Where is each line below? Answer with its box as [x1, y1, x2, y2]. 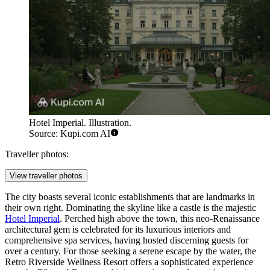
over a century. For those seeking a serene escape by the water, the [5, 245, 256, 256]
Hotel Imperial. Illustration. [29, 117, 131, 128]
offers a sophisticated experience [128, 256, 253, 267]
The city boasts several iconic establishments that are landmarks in [5, 191, 255, 202]
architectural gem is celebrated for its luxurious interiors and [5, 224, 231, 234]
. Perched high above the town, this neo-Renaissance [60, 213, 260, 224]
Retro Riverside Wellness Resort [5, 256, 128, 267]
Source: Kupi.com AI [29, 128, 110, 139]
